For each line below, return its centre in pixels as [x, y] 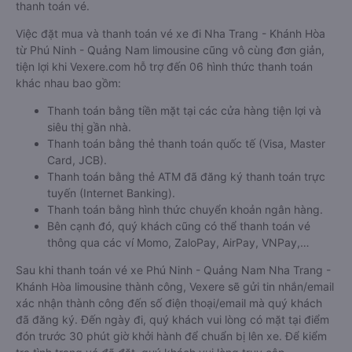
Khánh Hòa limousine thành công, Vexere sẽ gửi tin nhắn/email [175, 286]
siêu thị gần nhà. [89, 127]
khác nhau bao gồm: [68, 83]
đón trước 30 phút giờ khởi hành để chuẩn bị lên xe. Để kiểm [171, 336]
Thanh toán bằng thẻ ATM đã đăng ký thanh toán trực [186, 176]
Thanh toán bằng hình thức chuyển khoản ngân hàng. [185, 209]
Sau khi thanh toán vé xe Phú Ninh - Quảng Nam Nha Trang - [173, 270]
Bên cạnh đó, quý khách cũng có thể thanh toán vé [179, 226]
